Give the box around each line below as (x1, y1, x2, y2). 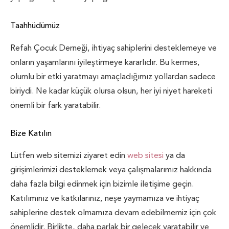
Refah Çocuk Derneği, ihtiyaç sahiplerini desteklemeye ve (10, 40, 217, 55)
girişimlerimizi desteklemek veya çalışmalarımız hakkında (10, 162, 212, 177)
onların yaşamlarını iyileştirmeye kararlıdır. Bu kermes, (10, 54, 200, 70)
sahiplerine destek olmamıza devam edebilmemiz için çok (10, 205, 216, 220)
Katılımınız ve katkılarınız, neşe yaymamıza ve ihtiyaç (10, 191, 199, 206)
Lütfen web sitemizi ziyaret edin (10, 148, 127, 163)
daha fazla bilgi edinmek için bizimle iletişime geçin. (10, 176, 194, 192)
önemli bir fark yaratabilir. (10, 97, 101, 112)
